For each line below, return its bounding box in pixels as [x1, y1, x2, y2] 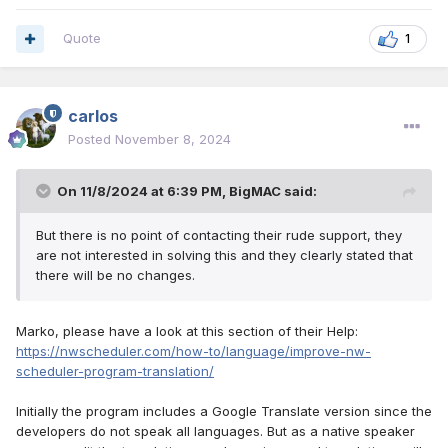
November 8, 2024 [115, 131, 231, 148]
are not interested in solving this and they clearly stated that [36, 247, 413, 264]
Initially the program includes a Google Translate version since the [16, 403, 432, 420]
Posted [68, 131, 115, 148]
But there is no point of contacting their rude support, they [36, 227, 402, 244]
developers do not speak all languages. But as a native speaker [16, 423, 415, 440]
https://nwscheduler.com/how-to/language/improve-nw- [16, 343, 371, 360]
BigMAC [229, 183, 281, 200]
